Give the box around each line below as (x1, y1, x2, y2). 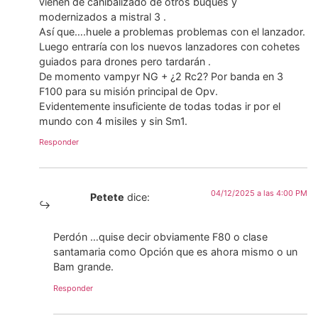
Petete (90, 190, 124, 203)
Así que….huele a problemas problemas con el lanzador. (39, 25, 305, 38)
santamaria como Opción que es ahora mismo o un (53, 246, 297, 258)
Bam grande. (53, 261, 114, 273)
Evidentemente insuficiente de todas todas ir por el (39, 99, 280, 112)
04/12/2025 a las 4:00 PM (211, 187, 307, 198)
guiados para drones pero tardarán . (39, 55, 211, 67)
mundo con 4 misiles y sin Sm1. (39, 114, 187, 127)
